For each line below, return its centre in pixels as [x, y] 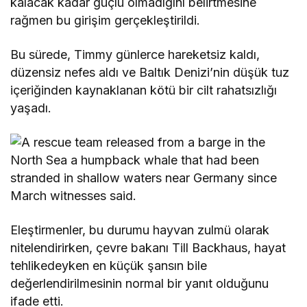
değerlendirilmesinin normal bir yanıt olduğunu [140, 283]
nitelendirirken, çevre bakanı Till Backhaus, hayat [148, 247]
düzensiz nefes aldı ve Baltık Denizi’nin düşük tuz [150, 72]
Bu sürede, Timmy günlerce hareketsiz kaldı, [135, 54]
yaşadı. [31, 108]
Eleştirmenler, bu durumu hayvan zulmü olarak [140, 230]
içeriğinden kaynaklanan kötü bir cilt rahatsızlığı [144, 90]
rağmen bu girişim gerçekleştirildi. [106, 20]
